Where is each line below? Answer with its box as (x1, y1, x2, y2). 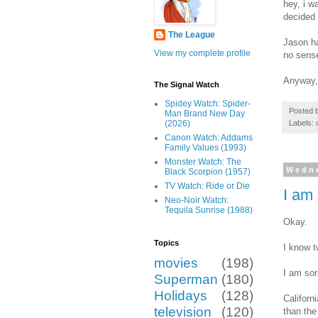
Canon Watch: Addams (165, 133, 253, 143)
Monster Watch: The (165, 157, 241, 168)
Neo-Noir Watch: (165, 195, 229, 206)
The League (168, 30, 215, 40)
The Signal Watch (154, 80, 219, 89)
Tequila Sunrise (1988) (165, 205, 253, 216)
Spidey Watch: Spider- (165, 99, 251, 109)
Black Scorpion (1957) (165, 167, 251, 177)
